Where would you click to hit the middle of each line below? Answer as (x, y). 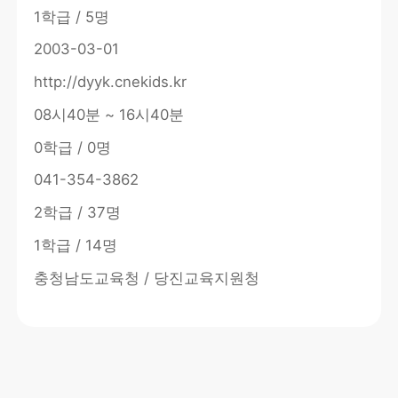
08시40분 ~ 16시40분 (109, 114)
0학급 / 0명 (73, 147)
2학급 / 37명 (78, 213)
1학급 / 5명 (72, 16)
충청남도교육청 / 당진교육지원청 (147, 278)
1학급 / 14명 (76, 245)
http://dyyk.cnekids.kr (111, 82)
